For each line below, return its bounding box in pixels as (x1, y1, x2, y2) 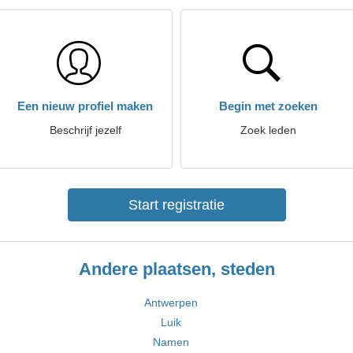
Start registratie (128, 197, 225, 213)
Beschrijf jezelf (49, 124, 121, 136)
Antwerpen (143, 296, 198, 309)
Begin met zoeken (218, 99, 318, 113)
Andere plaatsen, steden (78, 259, 275, 279)
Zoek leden (240, 124, 296, 136)
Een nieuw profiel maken (17, 99, 153, 113)
